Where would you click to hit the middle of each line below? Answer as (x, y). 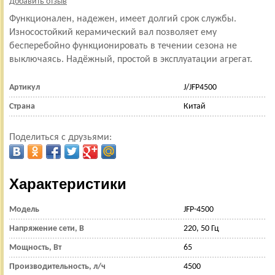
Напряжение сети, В (47, 229)
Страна (22, 107)
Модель (24, 210)
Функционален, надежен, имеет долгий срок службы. (123, 19)
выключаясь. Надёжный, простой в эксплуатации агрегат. (131, 60)
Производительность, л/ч (57, 267)
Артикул (25, 87)
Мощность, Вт (35, 248)
